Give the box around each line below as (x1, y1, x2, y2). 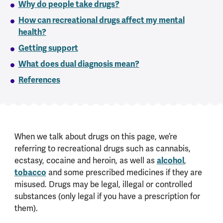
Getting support (18, 43, 78, 54)
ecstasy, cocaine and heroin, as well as (14, 155, 157, 166)
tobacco (14, 167, 46, 178)
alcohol (156, 155, 184, 166)
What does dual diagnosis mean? (18, 59, 139, 70)
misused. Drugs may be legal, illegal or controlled (14, 179, 192, 190)
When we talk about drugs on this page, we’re (14, 131, 177, 142)
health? (18, 27, 46, 38)
